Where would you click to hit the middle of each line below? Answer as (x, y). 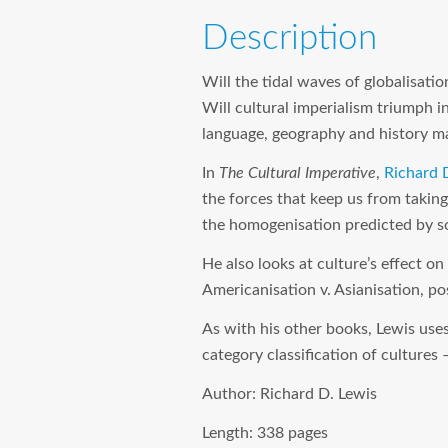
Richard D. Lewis (318, 393)
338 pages (292, 432)
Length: (229, 432)
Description (289, 39)
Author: (231, 393)
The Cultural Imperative (297, 172)
